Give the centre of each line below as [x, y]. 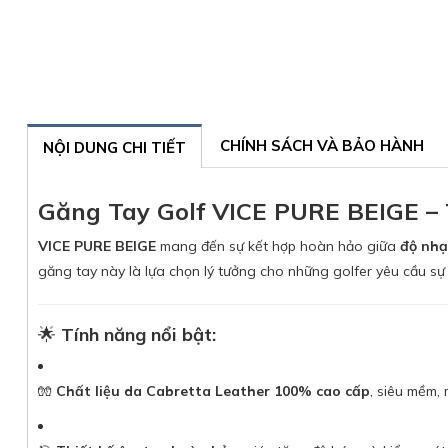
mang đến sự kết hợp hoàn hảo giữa [278, 246]
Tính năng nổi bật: [138, 334]
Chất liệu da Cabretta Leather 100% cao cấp [213, 391]
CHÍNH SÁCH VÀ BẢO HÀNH [322, 145]
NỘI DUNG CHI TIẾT [114, 147]
